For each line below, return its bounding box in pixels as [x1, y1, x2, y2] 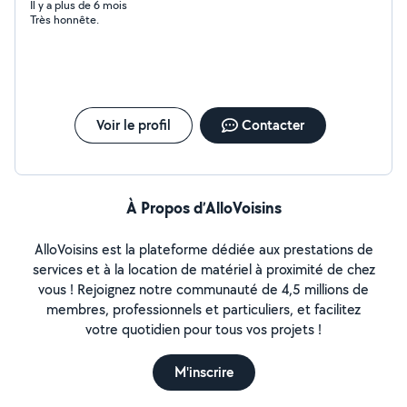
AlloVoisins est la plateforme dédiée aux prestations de [34, 240, 373, 259]
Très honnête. [30, 12, 99, 27]
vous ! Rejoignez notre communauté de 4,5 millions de [38, 280, 369, 299]
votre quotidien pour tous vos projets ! [85, 320, 322, 339]
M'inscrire [174, 362, 233, 382]
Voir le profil [95, 115, 171, 134]
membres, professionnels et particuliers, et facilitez [46, 300, 361, 319]
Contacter [241, 115, 304, 134]
